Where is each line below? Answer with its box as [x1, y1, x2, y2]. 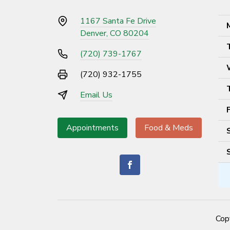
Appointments [66, 122, 119, 133]
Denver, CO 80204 [80, 27, 149, 39]
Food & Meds [144, 122, 193, 133]
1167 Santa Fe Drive [80, 15, 156, 27]
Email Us [80, 89, 112, 101]
